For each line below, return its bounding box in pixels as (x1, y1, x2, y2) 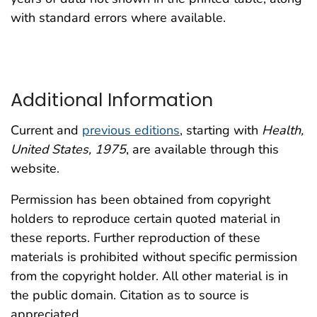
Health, (262, 121, 304, 139)
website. (11, 159, 59, 177)
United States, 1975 (11, 140, 126, 158)
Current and (11, 121, 82, 139)
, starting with (180, 121, 262, 139)
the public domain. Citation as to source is (11, 286, 249, 304)
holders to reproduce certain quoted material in (11, 209, 280, 227)
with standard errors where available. (11, 8, 226, 26)
